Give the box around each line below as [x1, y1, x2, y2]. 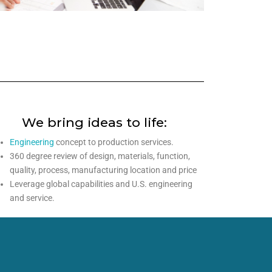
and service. [9, 193, 55, 203]
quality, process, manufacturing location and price [9, 165, 197, 175]
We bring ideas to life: [22, 115, 168, 130]
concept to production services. [53, 137, 174, 147]
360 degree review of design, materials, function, [9, 151, 190, 161]
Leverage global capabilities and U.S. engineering [9, 179, 192, 189]
